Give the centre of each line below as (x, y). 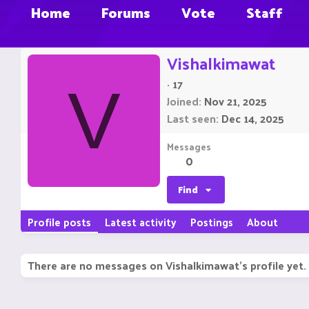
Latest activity (141, 222)
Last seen (191, 119)
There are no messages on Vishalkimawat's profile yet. (167, 266)
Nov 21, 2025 (236, 101)
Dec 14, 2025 (253, 119)
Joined (183, 101)
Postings (212, 222)
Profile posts (59, 222)
